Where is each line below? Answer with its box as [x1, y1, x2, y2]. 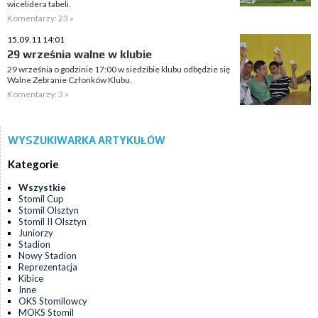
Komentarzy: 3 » [7, 89, 69, 99]
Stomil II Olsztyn [18, 216, 87, 228]
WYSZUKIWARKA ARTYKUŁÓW [8, 134, 165, 146]
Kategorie [8, 158, 59, 171]
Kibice [18, 273, 43, 285]
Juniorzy [18, 227, 53, 239]
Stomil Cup [18, 193, 64, 205]
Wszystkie [18, 182, 66, 194]
